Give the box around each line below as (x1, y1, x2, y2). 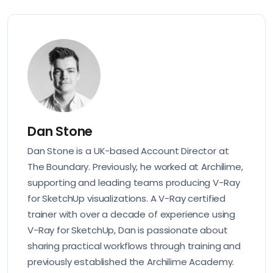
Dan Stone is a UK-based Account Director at (27, 144, 229, 157)
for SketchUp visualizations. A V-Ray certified (27, 191, 226, 205)
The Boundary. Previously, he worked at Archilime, (27, 160, 243, 173)
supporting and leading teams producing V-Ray (27, 175, 240, 189)
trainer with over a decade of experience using (27, 207, 236, 221)
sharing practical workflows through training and (27, 239, 241, 252)
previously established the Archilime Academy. (27, 255, 235, 268)
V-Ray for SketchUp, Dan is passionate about (27, 223, 228, 236)
